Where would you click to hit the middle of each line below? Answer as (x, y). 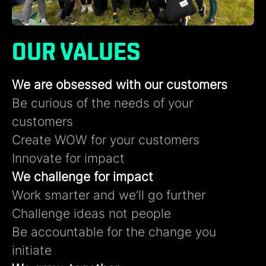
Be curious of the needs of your (102, 103)
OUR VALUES (76, 52)
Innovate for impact (68, 158)
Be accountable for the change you (114, 232)
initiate (32, 250)
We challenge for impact (83, 177)
